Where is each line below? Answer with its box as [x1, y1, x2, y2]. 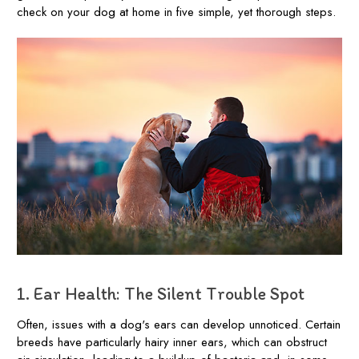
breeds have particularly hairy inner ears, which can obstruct [17, 333, 327, 351]
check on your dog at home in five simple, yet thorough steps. [17, 3, 336, 21]
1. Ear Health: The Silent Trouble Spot [17, 282, 305, 305]
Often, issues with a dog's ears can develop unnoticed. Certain [17, 315, 341, 333]
